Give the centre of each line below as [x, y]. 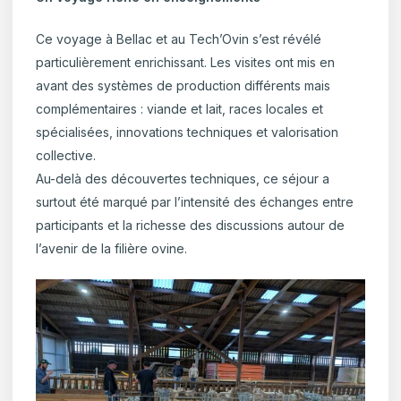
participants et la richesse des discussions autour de [191, 226]
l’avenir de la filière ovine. [112, 249]
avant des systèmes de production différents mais [183, 86]
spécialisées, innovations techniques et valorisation [188, 132]
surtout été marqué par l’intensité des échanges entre [195, 202]
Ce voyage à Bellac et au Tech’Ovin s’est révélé [179, 39]
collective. [66, 156]
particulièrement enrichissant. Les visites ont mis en [186, 63]
